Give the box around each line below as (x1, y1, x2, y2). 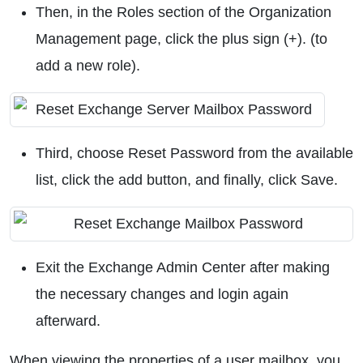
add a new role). (36, 58, 140, 74)
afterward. (36, 313, 100, 329)
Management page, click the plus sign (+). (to (36, 31, 327, 47)
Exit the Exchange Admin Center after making (36, 259, 330, 275)
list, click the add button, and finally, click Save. (36, 172, 338, 188)
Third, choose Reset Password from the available (36, 145, 353, 161)
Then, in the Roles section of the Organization (36, 4, 331, 20)
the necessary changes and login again (36, 286, 288, 302)
